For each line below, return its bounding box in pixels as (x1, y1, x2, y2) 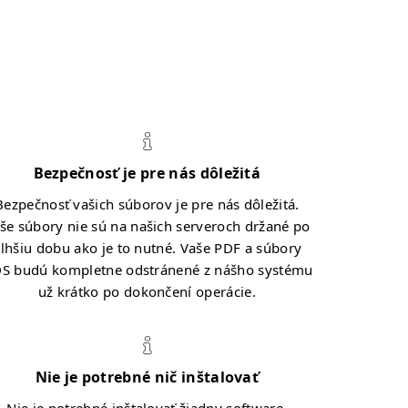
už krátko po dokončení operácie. (37, 282, 256, 301)
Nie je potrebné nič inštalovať (35, 367, 260, 387)
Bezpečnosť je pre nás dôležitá (33, 163, 261, 183)
